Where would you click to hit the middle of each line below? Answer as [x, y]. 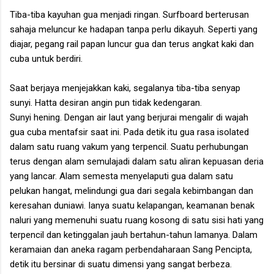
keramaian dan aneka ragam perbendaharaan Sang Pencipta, [131, 249]
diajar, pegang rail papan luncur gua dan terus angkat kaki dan [132, 44]
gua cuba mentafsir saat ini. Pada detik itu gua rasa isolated [129, 132]
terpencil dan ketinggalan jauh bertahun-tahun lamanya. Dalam [134, 235]
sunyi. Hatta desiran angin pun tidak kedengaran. [106, 102]
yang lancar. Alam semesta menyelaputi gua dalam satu [121, 176]
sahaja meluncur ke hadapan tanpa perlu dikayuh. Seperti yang [134, 29]
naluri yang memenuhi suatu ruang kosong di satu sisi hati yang [137, 220]
